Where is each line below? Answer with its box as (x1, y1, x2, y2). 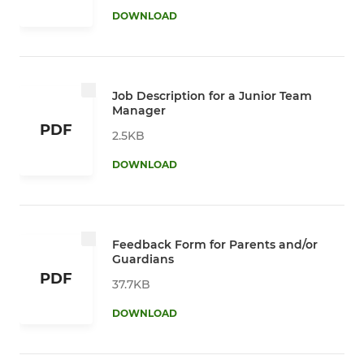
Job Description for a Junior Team (112, 88, 312, 103)
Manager (112, 102, 166, 118)
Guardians (112, 251, 174, 266)
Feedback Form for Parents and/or (112, 236, 318, 252)
